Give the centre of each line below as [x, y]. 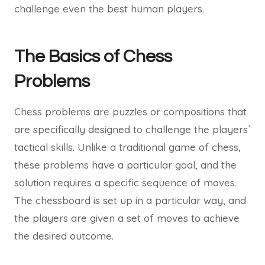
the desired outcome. [64, 236]
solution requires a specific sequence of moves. [125, 182]
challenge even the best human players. [109, 9]
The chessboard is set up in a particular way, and [130, 200]
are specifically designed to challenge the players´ [132, 129]
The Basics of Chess [93, 56]
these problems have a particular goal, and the [125, 165]
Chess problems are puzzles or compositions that [130, 112]
